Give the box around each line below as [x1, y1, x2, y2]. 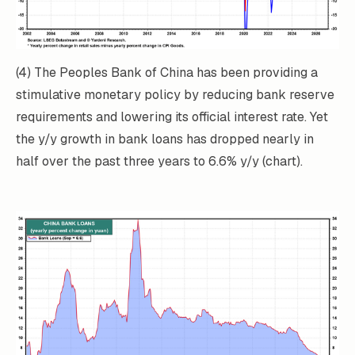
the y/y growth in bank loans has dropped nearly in [16, 130, 314, 147]
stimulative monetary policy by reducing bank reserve [16, 86, 334, 103]
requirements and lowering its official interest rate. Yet [16, 108, 328, 125]
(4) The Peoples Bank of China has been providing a [16, 63, 318, 81]
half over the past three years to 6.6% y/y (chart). [16, 152, 303, 170]
